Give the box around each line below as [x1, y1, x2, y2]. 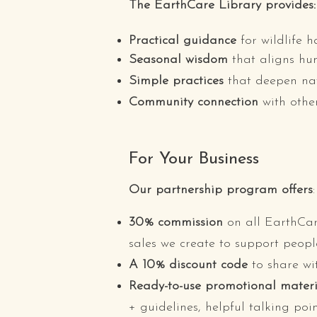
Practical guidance [129, 34, 236, 47]
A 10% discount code [129, 258, 248, 272]
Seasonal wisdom [129, 53, 228, 67]
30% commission [129, 216, 223, 229]
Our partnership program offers [129, 183, 313, 197]
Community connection [129, 96, 258, 109]
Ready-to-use [129, 279, 201, 293]
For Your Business [129, 151, 259, 168]
